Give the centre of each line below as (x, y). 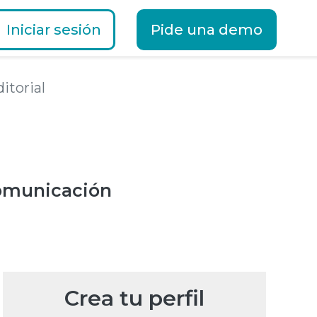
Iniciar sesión (53, 30)
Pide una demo (206, 30)
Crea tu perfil (134, 298)
